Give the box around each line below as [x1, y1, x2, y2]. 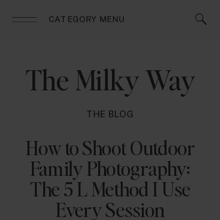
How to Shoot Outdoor [25, 135, 195, 161]
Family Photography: [29, 156, 191, 181]
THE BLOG [86, 109, 134, 120]
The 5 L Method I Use [29, 176, 191, 202]
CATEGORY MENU [49, 14, 125, 24]
